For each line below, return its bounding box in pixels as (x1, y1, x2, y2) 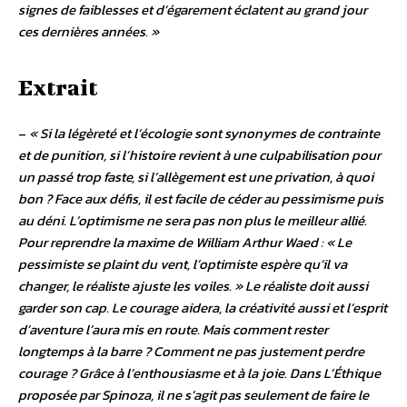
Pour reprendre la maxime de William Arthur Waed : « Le (18, 232, 352, 253)
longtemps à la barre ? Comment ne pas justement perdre (18, 341, 364, 362)
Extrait (18, 74, 97, 101)
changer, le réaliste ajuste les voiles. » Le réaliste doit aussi (18, 275, 368, 297)
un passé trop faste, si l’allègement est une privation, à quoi (18, 166, 373, 188)
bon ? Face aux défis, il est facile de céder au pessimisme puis (18, 188, 383, 210)
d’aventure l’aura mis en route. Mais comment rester (18, 319, 328, 341)
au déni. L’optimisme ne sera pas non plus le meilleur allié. (18, 210, 367, 232)
